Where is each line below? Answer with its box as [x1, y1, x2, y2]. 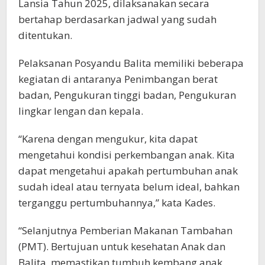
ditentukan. [18, 28, 72, 43]
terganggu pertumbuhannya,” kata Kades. [18, 196, 215, 210]
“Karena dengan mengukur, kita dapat [18, 132, 198, 146]
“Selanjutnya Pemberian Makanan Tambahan [18, 224, 232, 238]
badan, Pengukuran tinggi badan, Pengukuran [18, 88, 236, 102]
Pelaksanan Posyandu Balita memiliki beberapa [18, 56, 244, 70]
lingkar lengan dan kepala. [18, 104, 143, 118]
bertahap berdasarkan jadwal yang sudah [18, 12, 216, 27]
